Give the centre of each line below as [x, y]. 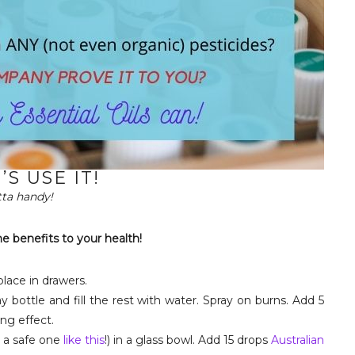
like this [84, 340]
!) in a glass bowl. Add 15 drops [187, 340]
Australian [297, 340]
